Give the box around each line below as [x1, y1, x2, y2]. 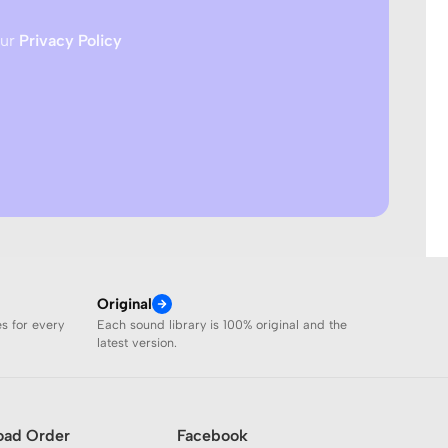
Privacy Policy [19, 31, 122, 50]
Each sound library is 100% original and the [97, 317, 347, 332]
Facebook [176, 426, 248, 445]
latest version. [97, 335, 177, 350]
